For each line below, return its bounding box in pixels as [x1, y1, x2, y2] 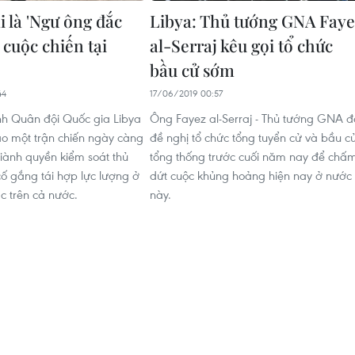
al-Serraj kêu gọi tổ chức [150, 33, 333, 56]
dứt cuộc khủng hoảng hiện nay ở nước [150, 166, 352, 183]
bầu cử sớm [150, 58, 235, 81]
